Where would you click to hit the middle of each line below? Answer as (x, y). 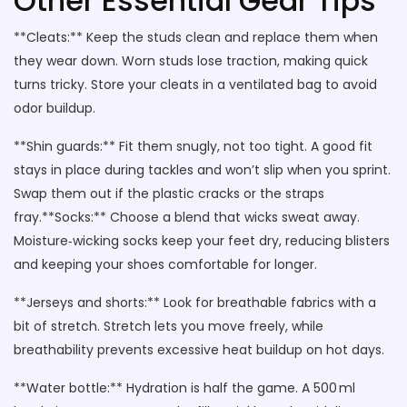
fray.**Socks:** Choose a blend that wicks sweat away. (187, 217)
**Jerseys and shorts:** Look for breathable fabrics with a (195, 303)
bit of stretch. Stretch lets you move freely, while (169, 326)
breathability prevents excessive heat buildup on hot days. (199, 350)
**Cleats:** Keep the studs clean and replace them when (196, 37)
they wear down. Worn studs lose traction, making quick (191, 61)
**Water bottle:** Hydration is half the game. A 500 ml (184, 388)
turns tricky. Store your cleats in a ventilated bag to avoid (195, 84)
